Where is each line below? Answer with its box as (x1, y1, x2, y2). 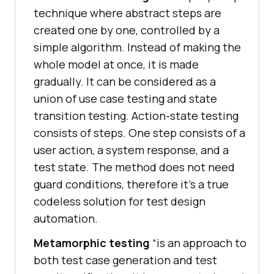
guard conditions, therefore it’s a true (34, 177, 229, 192)
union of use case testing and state (34, 91, 217, 106)
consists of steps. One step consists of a (34, 125, 245, 141)
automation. (34, 211, 98, 226)
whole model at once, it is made (34, 57, 199, 72)
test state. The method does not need (34, 160, 235, 175)
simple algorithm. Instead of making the (34, 40, 241, 55)
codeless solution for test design (34, 194, 206, 209)
